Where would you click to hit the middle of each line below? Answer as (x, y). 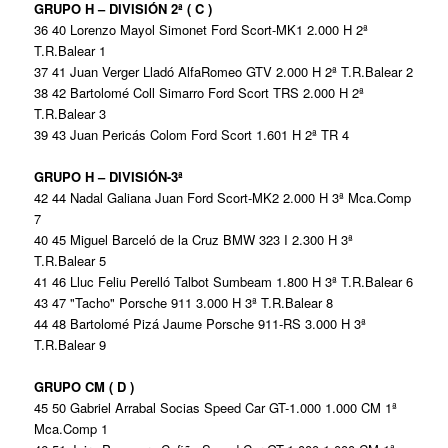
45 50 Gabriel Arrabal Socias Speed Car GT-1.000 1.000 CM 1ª (216, 408)
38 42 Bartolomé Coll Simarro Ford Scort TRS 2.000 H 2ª (199, 93)
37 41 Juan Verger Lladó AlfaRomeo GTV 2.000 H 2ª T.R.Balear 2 (224, 72)
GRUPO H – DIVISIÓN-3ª (109, 177)
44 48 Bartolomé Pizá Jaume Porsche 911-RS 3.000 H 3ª (200, 324)
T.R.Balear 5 (70, 261)
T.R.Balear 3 (70, 114)
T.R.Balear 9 (70, 345)
